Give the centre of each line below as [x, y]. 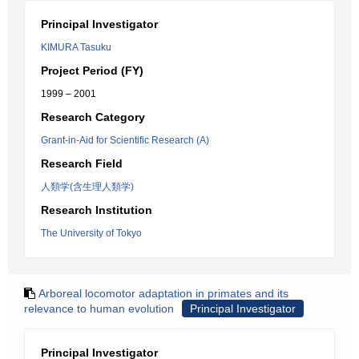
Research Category [93, 117]
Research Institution [97, 210]
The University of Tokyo [91, 233]
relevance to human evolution [99, 309]
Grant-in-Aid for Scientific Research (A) [125, 140]
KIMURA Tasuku [76, 47]
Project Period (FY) [92, 71]
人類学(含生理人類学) [87, 187]
